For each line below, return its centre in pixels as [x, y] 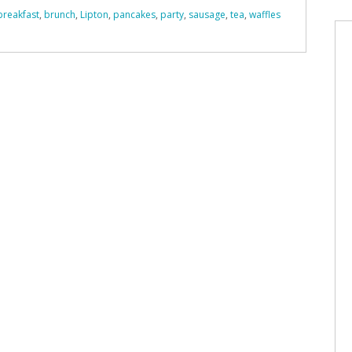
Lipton [94, 15]
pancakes [134, 15]
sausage [207, 15]
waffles [265, 15]
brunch [60, 15]
